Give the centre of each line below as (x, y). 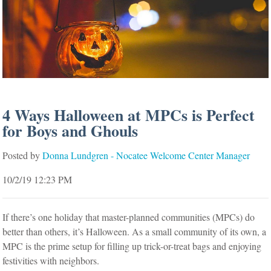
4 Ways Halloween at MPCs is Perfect (129, 115)
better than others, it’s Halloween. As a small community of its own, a (135, 231)
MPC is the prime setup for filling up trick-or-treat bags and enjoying (132, 246)
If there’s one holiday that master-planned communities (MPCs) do (129, 217)
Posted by (21, 155)
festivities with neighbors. (53, 260)
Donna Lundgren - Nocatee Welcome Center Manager (146, 155)
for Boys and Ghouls (70, 130)
